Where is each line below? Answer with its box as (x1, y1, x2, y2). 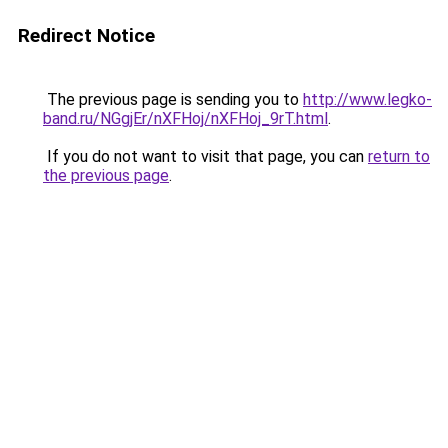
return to (368, 147, 430, 166)
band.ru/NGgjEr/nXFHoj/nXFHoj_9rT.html (43, 109, 328, 128)
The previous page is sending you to (43, 90, 303, 109)
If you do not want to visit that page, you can (43, 147, 368, 166)
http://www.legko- (303, 90, 432, 109)
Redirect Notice (18, 24, 155, 47)
